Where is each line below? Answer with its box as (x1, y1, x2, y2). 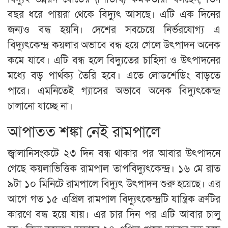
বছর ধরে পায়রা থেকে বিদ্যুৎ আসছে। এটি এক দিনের (8, 8, 220, 22)
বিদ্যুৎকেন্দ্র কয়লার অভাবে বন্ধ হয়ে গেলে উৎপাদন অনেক (8, 39, 220, 52)
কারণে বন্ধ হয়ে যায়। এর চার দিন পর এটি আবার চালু (8, 208, 220, 222)
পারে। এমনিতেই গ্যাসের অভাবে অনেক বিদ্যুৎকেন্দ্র (8, 84, 220, 98)
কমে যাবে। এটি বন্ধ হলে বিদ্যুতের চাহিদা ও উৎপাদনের (8, 54, 220, 68)
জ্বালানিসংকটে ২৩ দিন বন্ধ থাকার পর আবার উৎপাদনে (8, 147, 220, 161)
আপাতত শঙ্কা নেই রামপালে (8, 122, 160, 143)
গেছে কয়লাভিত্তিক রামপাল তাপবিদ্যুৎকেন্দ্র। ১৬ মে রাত (8, 162, 220, 176)
